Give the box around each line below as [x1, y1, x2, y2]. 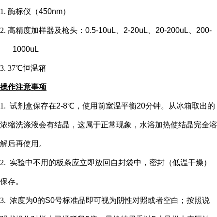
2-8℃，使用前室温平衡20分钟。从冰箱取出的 [56, 102, 215, 110]
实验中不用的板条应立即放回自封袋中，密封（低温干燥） [10, 158, 211, 167]
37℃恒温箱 [8, 64, 46, 72]
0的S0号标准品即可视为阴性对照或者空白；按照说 [33, 196, 210, 204]
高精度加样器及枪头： [8, 26, 85, 34]
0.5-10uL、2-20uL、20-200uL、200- [85, 26, 212, 34]
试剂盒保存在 [10, 102, 56, 110]
